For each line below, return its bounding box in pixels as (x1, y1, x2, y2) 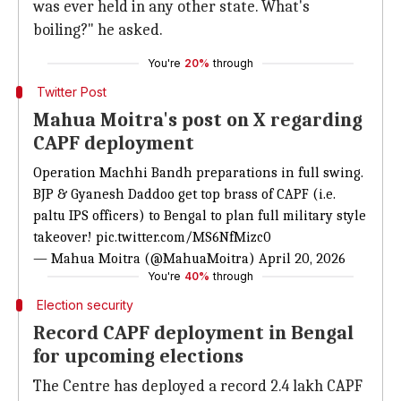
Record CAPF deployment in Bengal (33, 321, 354, 345)
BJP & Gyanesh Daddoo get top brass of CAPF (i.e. (33, 186, 336, 202)
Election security (36, 297, 133, 312)
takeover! (33, 229, 96, 245)
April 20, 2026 (259, 251, 346, 267)
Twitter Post (36, 84, 107, 99)
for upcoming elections (33, 345, 243, 368)
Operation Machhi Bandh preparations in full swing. (33, 165, 363, 181)
